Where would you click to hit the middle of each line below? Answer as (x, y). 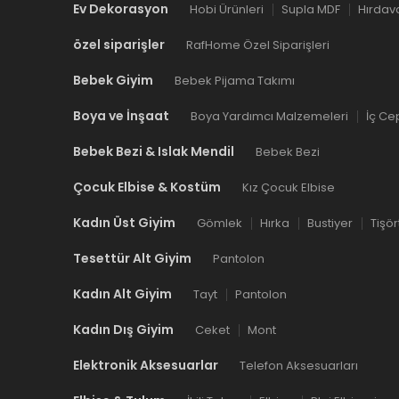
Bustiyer (330, 224)
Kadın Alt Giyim (122, 294)
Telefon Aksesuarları (299, 366)
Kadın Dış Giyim (123, 330)
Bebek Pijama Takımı (235, 81)
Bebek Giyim (113, 81)
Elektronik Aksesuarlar (146, 366)
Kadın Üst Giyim (124, 223)
